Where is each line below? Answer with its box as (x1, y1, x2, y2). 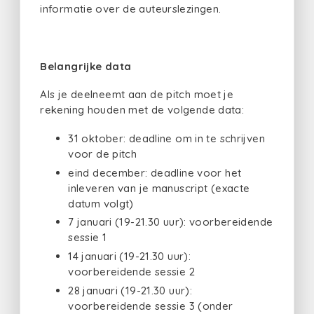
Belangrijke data (40, 59, 132, 73)
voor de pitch (68, 147, 137, 161)
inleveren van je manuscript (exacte (68, 181, 250, 195)
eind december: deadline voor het (68, 165, 242, 179)
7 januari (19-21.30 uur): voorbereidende (68, 215, 273, 229)
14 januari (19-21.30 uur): (68, 250, 191, 264)
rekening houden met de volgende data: (40, 103, 245, 117)
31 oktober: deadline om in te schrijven (68, 132, 265, 146)
